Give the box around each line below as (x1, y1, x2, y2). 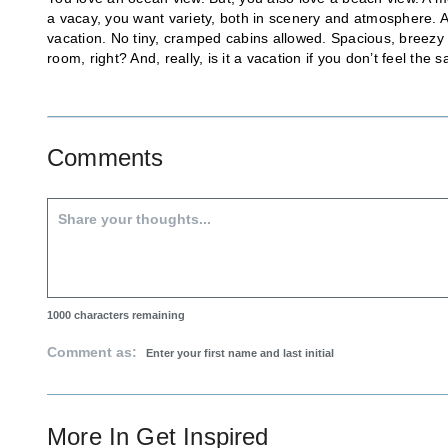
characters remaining (71, 309, 185, 322)
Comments (47, 144, 164, 172)
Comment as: (47, 344, 141, 361)
